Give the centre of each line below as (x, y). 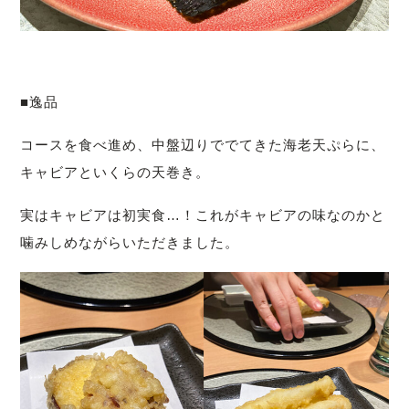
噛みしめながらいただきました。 (130, 242)
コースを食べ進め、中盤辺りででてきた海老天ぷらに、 (203, 144)
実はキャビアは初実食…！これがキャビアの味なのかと (203, 215)
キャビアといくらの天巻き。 (115, 172)
